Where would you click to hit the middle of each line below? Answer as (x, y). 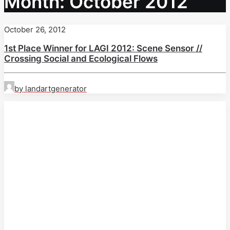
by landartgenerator (51, 88)
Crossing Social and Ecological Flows (81, 58)
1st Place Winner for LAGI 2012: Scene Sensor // (103, 48)
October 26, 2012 (35, 29)
